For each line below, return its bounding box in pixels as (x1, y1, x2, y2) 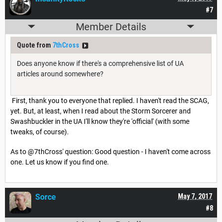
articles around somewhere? (17, 69, 104, 78)
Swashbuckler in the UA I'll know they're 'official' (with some (10, 117, 189, 125)
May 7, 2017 (178, 192, 212, 200)
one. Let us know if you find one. (10, 158, 109, 166)
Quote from (17, 41, 53, 49)
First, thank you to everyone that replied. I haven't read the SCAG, (10, 96, 209, 105)
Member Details (76, 20, 146, 33)
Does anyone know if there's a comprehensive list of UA (17, 59, 184, 67)
